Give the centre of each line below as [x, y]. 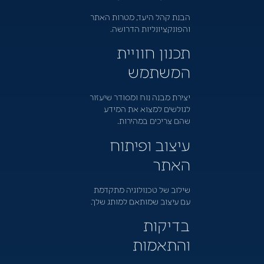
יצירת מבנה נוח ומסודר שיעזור [140, 97]
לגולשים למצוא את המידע [147, 109]
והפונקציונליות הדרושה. [150, 28]
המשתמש [159, 72]
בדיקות [166, 225]
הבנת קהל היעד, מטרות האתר [140, 16]
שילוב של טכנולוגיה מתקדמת [142, 189]
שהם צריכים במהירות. [154, 121]
